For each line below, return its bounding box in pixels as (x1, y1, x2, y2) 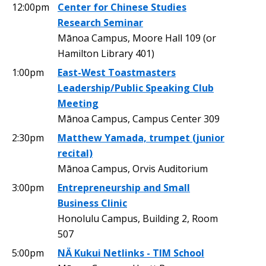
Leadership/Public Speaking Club (58, 81, 214, 94)
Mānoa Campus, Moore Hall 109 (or (58, 31, 216, 45)
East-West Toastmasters (58, 65, 176, 79)
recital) (58, 146, 93, 160)
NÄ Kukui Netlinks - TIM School (58, 246, 204, 259)
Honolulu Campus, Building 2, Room (58, 211, 218, 225)
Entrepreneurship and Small (58, 180, 190, 194)
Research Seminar (58, 15, 143, 29)
